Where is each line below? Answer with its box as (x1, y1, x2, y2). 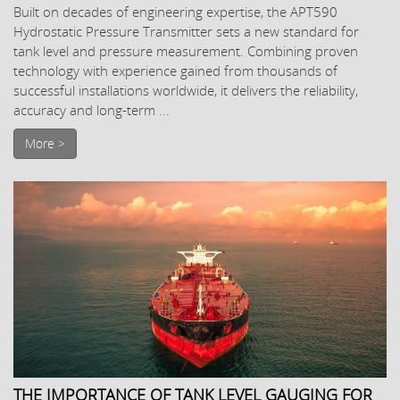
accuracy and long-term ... (13, 101, 170, 120)
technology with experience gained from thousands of (13, 62, 337, 80)
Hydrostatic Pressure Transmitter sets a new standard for (13, 22, 359, 41)
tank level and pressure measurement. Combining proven (13, 42, 358, 61)
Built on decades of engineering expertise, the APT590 (13, 3, 337, 21)
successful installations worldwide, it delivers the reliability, (13, 81, 358, 100)
